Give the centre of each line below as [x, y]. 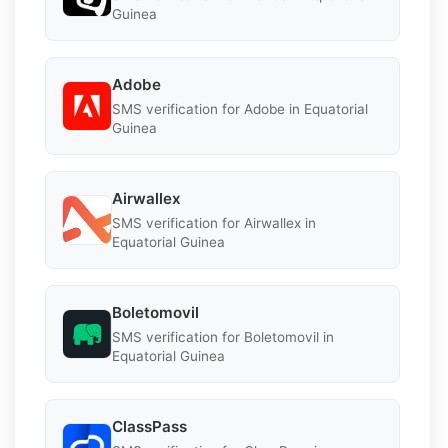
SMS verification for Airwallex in [214, 222]
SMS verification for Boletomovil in [223, 336]
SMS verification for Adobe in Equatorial [240, 108]
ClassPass [149, 426]
